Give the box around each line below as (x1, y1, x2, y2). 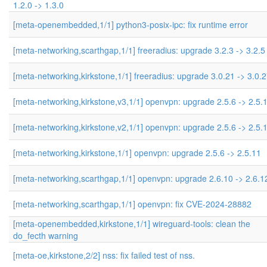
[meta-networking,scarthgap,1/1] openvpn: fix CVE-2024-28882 (13, 198, 252, 210)
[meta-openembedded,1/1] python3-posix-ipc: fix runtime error (13, 18, 248, 30)
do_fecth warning (13, 229, 78, 241)
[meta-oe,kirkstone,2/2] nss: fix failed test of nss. (13, 249, 195, 261)
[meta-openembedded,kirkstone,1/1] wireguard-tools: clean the (13, 218, 250, 229)
